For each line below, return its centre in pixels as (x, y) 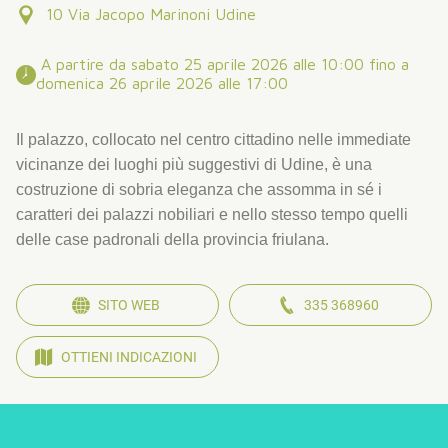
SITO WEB (128, 305)
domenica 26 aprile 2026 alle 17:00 (164, 83)
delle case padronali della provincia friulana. (172, 240)
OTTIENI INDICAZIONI (128, 357)
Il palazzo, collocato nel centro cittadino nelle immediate (213, 140)
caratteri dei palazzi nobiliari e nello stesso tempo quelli (212, 215)
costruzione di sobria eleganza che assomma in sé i (199, 190)
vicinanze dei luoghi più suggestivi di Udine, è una (194, 165)
